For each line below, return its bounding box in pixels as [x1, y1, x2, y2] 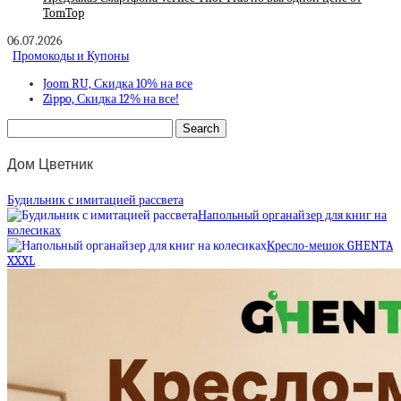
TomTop [43, 5, 84, 21]
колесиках [7, 222, 61, 238]
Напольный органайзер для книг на [198, 207, 387, 223]
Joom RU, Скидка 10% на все [43, 76, 192, 92]
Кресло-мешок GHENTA [267, 237, 393, 253]
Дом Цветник [7, 157, 93, 173]
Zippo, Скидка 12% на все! [43, 91, 179, 107]
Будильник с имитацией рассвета [7, 192, 183, 208]
